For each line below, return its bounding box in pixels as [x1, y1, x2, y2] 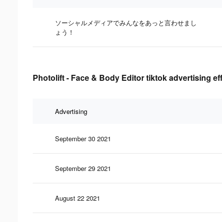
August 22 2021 [55, 193, 100, 203]
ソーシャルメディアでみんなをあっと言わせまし [55, 17, 197, 27]
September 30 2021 [55, 133, 111, 143]
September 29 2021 [55, 163, 111, 173]
